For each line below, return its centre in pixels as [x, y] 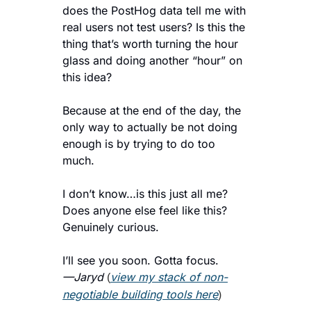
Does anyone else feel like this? [145, 210]
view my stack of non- [169, 277]
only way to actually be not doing [150, 127]
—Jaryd [85, 277]
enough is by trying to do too [139, 143]
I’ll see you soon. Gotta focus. [141, 260]
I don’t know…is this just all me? [145, 193]
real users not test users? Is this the [154, 27]
